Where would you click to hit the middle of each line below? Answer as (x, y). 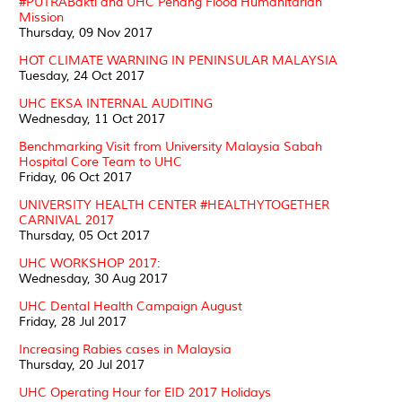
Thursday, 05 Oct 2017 (84, 235)
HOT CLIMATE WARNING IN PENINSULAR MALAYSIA (178, 60)
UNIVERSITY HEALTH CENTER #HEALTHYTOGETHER (174, 205)
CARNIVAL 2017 (66, 220)
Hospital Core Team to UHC (100, 162)
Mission (41, 17)
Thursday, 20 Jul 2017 (82, 364)
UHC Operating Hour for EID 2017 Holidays (145, 392)
